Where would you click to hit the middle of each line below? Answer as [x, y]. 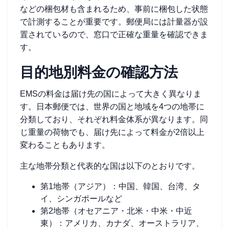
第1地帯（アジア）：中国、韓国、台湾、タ [120, 186]
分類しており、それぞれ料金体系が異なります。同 [114, 119]
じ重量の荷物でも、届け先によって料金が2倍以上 [112, 132]
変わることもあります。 [65, 145]
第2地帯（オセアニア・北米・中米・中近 [116, 211]
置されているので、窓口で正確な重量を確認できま [114, 35]
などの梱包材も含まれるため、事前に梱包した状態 [114, 9]
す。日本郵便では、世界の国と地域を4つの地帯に [112, 107]
